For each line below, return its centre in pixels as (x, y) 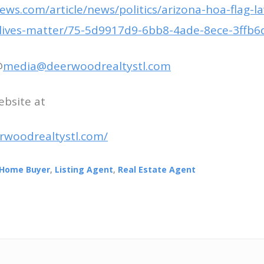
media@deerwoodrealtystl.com (87, 66)
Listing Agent (84, 170)
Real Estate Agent (157, 170)
